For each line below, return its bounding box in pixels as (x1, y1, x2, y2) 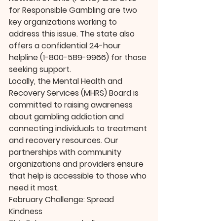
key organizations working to (9, 16, 119, 28)
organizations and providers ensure (9, 158, 146, 170)
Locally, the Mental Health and (9, 75, 124, 87)
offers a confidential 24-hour (9, 40, 123, 52)
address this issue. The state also (9, 28, 137, 40)
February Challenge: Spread (9, 194, 116, 206)
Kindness (9, 206, 42, 218)
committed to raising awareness (9, 99, 135, 111)
